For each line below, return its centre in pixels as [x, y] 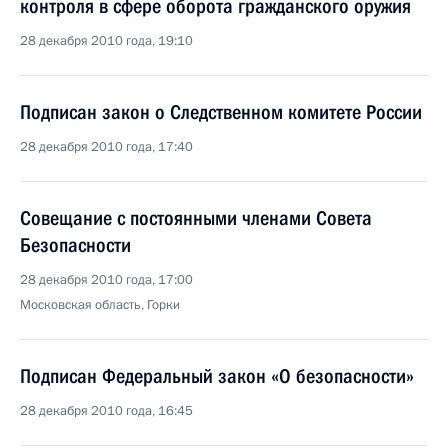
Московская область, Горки [100, 305]
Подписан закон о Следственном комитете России [221, 112]
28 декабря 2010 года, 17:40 [106, 147]
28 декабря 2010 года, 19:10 [106, 41]
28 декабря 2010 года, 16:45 [106, 411]
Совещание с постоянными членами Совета [196, 218]
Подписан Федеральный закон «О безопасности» [217, 376]
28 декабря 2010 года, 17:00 [106, 280]
